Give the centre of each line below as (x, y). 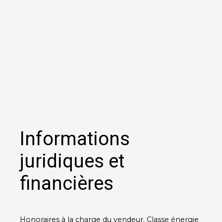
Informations (75, 139)
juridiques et (72, 161)
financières (67, 183)
